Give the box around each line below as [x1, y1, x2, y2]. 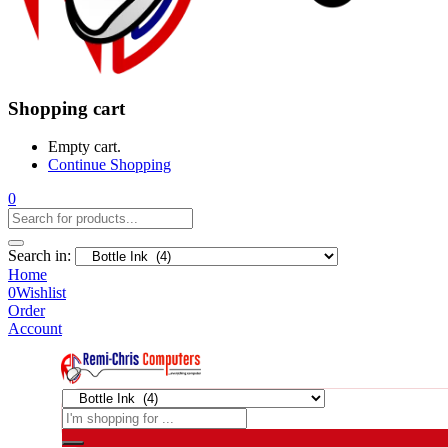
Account [8, 320, 62, 338]
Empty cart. [48, 138, 121, 156]
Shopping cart [8, 97, 125, 119]
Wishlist [16, 284, 66, 302]
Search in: [8, 247, 71, 265]
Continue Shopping [48, 156, 171, 174]
